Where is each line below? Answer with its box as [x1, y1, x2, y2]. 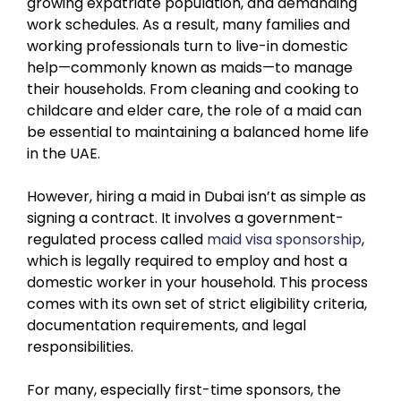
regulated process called [27, 228, 207, 250]
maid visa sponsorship [207, 228, 362, 250]
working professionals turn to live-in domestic [27, 35, 348, 56]
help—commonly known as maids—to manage [27, 56, 353, 78]
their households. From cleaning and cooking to [27, 78, 359, 99]
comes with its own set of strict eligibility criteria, [27, 293, 367, 314]
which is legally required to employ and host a [27, 250, 347, 271]
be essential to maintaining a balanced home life [27, 121, 369, 142]
